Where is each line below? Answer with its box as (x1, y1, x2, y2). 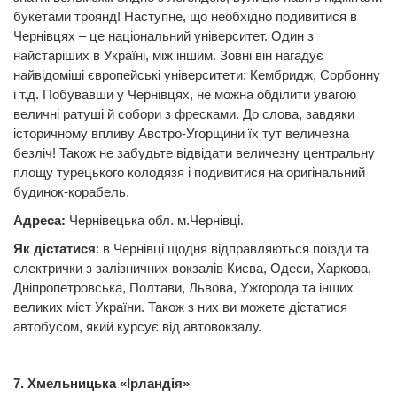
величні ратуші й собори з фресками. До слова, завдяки (13, 106, 354, 122)
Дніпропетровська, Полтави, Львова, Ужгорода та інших (13, 280, 354, 296)
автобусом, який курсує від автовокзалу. (13, 319, 261, 335)
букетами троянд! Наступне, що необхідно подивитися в (13, 9, 357, 25)
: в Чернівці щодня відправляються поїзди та (96, 241, 369, 257)
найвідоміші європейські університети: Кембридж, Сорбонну (13, 67, 380, 83)
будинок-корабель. (13, 184, 129, 200)
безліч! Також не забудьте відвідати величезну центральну (13, 145, 375, 161)
